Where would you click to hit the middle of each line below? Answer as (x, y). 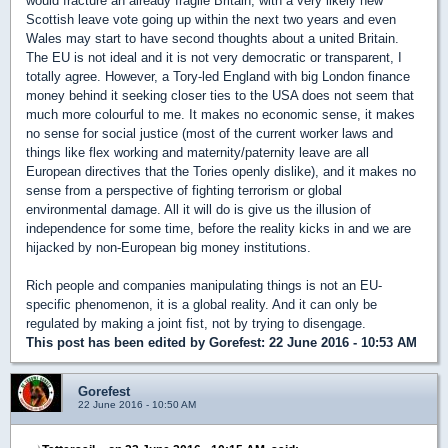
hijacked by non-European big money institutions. (168, 248)
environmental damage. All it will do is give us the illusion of (198, 210)
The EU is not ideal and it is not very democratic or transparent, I (214, 58)
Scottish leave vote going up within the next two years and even (211, 20)
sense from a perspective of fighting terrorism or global (184, 191)
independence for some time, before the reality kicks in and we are (218, 229)
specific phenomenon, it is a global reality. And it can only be (201, 305)
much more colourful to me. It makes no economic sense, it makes (220, 115)
